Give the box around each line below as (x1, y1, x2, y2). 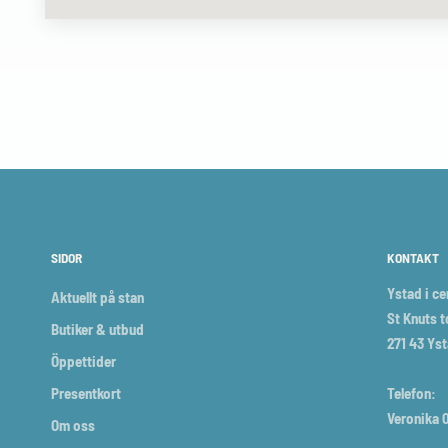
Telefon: (387, 384, 437, 402)
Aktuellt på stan (50, 288, 144, 306)
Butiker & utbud (50, 320, 144, 338)
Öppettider (50, 352, 116, 370)
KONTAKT (387, 249, 440, 266)
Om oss (50, 416, 95, 434)
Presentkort (50, 384, 121, 402)
